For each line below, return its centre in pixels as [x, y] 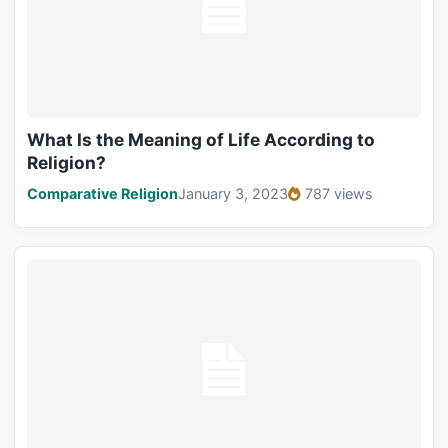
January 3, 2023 [233, 193]
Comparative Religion [102, 193]
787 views [339, 193]
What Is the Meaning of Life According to [201, 139]
